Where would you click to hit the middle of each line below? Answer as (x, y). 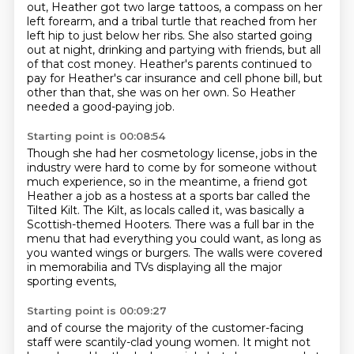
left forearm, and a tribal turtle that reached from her (171, 21)
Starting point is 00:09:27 (96, 311)
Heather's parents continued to (225, 64)
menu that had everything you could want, (146, 239)
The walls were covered (258, 253)
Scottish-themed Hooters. (100, 224)
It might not (276, 342)
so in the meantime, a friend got (218, 182)
